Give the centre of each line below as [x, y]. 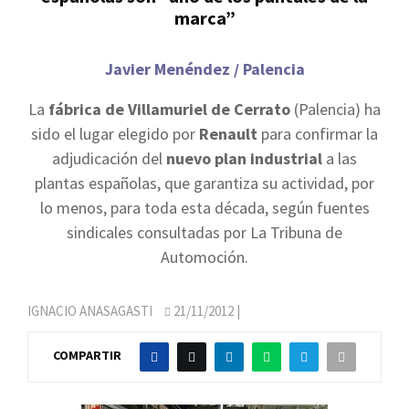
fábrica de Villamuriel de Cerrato [169, 109]
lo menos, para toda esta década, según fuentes [204, 208]
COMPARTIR [87, 356]
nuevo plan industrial [244, 158]
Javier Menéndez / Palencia [204, 69]
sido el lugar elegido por [115, 134]
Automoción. [204, 257]
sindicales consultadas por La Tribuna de [204, 232]
